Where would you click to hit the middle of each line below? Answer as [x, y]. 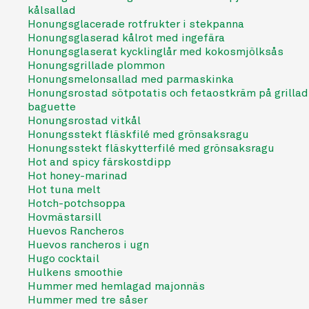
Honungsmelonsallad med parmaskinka [131, 79]
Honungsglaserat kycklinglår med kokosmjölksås [156, 52]
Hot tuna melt [64, 190]
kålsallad [52, 10]
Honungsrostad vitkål [84, 121]
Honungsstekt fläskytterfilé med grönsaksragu [151, 148]
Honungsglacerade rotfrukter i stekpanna [136, 24]
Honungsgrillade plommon [96, 66]
